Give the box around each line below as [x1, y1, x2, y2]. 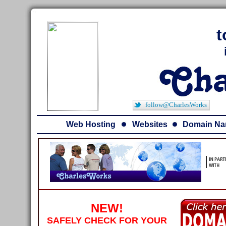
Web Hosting [66, 120, 116, 129]
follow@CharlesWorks [145, 101, 207, 108]
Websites [132, 120, 167, 129]
